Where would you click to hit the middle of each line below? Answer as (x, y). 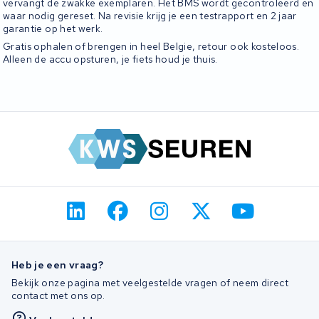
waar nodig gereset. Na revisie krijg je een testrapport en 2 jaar (150, 16)
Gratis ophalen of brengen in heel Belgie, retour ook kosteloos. (151, 46)
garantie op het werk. (53, 29)
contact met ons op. (58, 295)
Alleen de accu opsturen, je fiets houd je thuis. (110, 59)
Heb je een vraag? (57, 265)
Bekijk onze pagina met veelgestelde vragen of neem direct (150, 282)
